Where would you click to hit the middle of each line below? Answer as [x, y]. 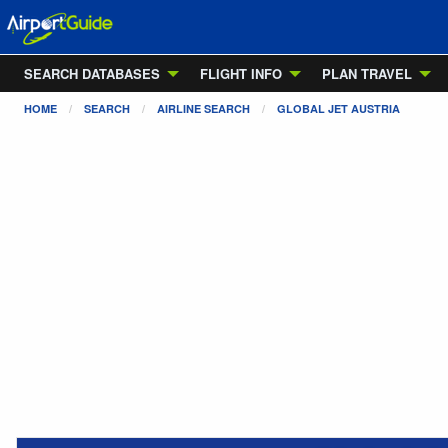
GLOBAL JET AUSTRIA [338, 108]
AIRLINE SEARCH [203, 108]
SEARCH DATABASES [92, 73]
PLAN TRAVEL [367, 73]
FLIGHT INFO [241, 73]
